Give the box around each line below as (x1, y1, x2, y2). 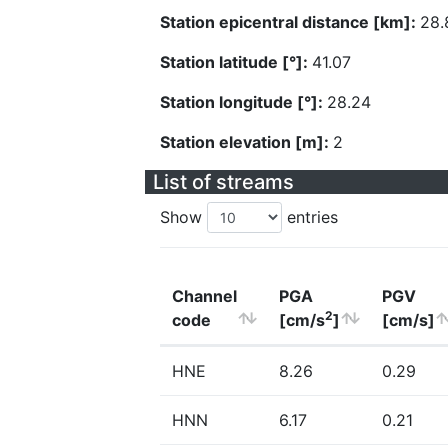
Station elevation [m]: (160, 132, 333, 152)
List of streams (153, 170, 294, 194)
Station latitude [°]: (160, 52, 312, 72)
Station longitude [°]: (160, 92, 327, 112)
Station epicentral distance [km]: (160, 12, 420, 32)
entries (282, 207, 338, 227)
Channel (172, 286, 237, 306)
